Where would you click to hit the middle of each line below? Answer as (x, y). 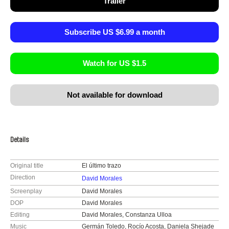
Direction (23, 177)
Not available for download (114, 95)
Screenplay (26, 191)
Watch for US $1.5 (114, 63)
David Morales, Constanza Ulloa (127, 215)
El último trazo (101, 166)
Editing (20, 215)
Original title (27, 166)
